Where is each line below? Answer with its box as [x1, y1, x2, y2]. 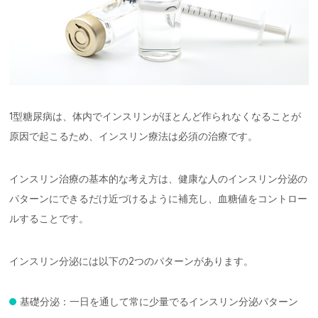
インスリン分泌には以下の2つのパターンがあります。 [9, 254, 254, 268]
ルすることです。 [9, 212, 89, 225]
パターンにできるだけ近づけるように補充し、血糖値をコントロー [9, 192, 308, 205]
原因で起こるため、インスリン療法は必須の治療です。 [9, 129, 258, 143]
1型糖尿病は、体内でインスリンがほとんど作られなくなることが [9, 109, 302, 123]
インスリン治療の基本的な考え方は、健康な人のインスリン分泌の [9, 172, 308, 185]
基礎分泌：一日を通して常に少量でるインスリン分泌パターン [20, 295, 299, 308]
